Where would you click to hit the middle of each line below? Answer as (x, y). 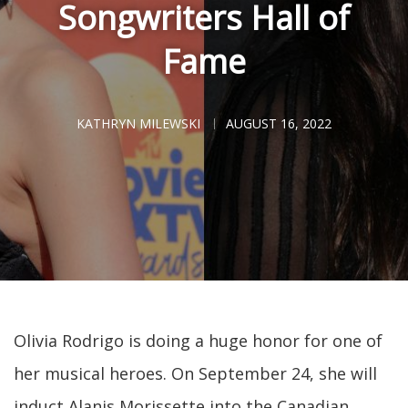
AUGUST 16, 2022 (279, 123)
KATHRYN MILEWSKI (138, 123)
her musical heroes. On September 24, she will (195, 373)
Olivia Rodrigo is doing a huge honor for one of (198, 341)
